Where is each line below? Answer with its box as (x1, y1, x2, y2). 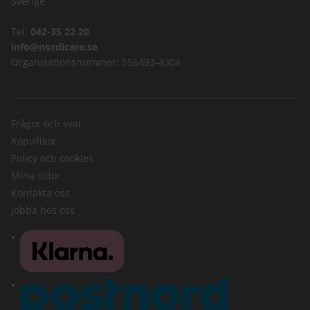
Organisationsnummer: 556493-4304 (11, 55, 181, 69)
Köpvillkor (11, 134, 57, 147)
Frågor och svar (11, 116, 82, 130)
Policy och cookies (11, 151, 93, 165)
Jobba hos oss (11, 203, 75, 217)
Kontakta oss (11, 185, 70, 199)
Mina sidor (11, 168, 61, 182)
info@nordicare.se (11, 39, 98, 53)
